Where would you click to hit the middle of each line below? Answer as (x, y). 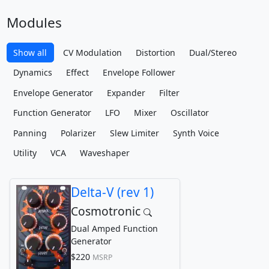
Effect (77, 73)
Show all (30, 52)
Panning (30, 133)
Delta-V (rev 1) (112, 192)
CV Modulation (92, 52)
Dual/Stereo (213, 52)
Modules (34, 22)
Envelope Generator (53, 92)
